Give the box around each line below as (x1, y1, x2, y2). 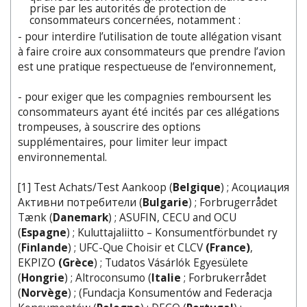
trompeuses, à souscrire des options (18, 119, 201, 134)
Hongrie (21, 270, 64, 285)
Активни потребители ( (18, 195, 143, 210)
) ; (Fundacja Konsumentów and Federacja (68, 285, 272, 300)
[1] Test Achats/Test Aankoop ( (18, 180, 173, 195)
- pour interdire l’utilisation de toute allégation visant (18, 29, 282, 44)
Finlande (21, 240, 68, 255)
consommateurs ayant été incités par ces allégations (18, 104, 280, 119)
